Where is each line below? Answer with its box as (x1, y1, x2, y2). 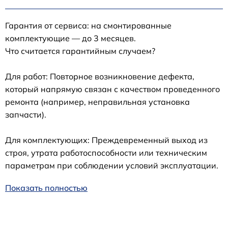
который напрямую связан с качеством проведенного (5, 84, 220, 95)
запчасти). (5, 109, 46, 120)
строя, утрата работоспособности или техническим (5, 148, 207, 158)
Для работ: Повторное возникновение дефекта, (5, 71, 194, 82)
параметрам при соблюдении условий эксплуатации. (5, 160, 218, 171)
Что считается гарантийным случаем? (5, 46, 155, 56)
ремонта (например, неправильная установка (5, 97, 190, 107)
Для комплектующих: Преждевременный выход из (5, 135, 208, 146)
